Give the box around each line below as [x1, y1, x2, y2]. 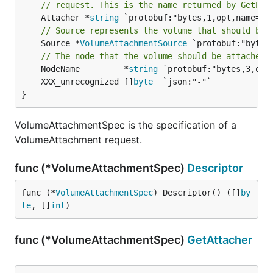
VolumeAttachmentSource [80, 38, 187, 48]
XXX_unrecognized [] [41, 77, 133, 87]
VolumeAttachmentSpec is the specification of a [15, 119, 236, 131]
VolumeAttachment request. [15, 133, 142, 146]
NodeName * [41, 64, 129, 74]
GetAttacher [187, 233, 252, 246]
